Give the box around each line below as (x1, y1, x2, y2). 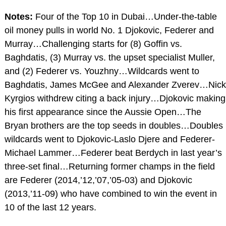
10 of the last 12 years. (4, 202, 96, 212)
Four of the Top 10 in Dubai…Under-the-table (32, 11, 217, 22)
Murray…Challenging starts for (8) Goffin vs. (4, 38, 182, 49)
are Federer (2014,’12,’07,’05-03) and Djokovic (4, 175, 192, 185)
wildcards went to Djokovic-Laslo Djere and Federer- (4, 134, 215, 144)
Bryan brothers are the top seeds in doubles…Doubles (4, 120, 223, 131)
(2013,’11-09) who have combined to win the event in (4, 188, 217, 199)
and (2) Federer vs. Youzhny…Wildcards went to (4, 66, 199, 76)
